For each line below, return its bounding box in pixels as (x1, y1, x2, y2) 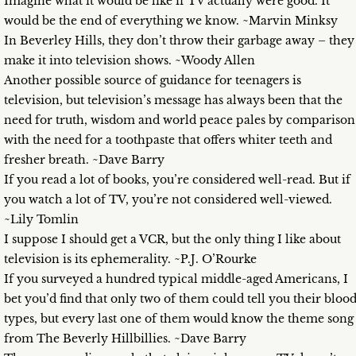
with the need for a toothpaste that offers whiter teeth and (4, 133, 332, 148)
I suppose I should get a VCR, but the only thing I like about (4, 232, 341, 247)
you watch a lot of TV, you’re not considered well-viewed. (4, 192, 332, 207)
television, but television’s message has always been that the (4, 93, 342, 108)
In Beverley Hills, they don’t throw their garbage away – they (4, 33, 354, 48)
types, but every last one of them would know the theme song (4, 311, 354, 327)
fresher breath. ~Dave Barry (4, 153, 164, 168)
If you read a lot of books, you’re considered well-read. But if (4, 172, 350, 188)
